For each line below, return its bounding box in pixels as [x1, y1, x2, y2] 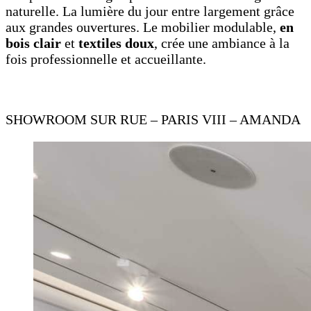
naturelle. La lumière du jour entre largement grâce [6, 3, 294, 19]
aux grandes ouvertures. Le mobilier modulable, [6, 19, 280, 35]
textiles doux [78, 35, 154, 51]
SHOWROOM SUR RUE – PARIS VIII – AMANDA [6, 111, 301, 127]
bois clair [6, 35, 61, 51]
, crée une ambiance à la [154, 35, 289, 51]
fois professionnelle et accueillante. [6, 51, 210, 67]
